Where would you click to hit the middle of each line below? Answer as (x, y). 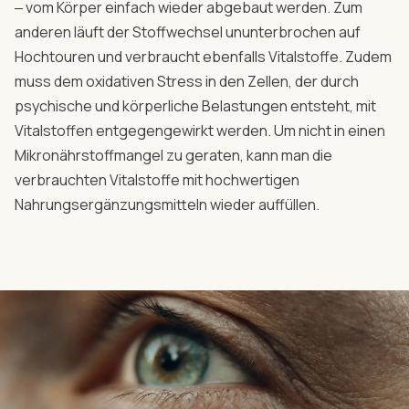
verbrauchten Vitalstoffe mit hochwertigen (157, 180)
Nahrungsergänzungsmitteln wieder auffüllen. (167, 204)
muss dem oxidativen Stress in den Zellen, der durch (187, 81)
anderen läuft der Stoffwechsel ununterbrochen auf (188, 32)
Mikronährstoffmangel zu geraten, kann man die (173, 155)
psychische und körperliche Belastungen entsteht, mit (195, 106)
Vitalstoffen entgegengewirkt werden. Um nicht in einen (200, 131)
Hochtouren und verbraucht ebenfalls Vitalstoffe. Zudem (203, 57)
